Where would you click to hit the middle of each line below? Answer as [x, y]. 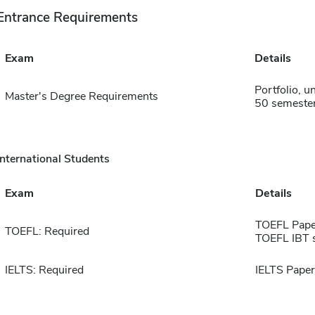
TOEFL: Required [47, 232]
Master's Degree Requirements [81, 97]
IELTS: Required [44, 270]
